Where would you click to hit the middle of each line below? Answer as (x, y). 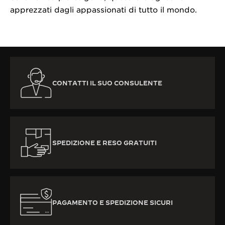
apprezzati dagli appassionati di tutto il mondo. (103, 10)
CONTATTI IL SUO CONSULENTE (107, 83)
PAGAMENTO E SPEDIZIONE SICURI (113, 202)
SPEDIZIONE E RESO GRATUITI (104, 143)
